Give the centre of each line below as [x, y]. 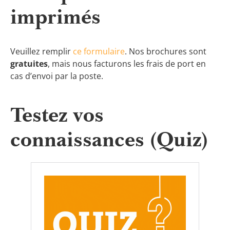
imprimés [55, 17]
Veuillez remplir [42, 51]
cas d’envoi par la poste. [57, 76]
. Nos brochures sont [166, 51]
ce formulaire [99, 51]
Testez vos [57, 114]
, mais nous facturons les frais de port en [127, 63]
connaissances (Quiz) [109, 139]
